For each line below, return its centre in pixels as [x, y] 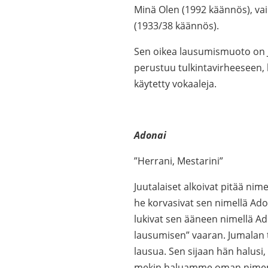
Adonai [150, 135]
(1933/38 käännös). [176, 26]
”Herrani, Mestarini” [179, 161]
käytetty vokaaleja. [175, 84]
